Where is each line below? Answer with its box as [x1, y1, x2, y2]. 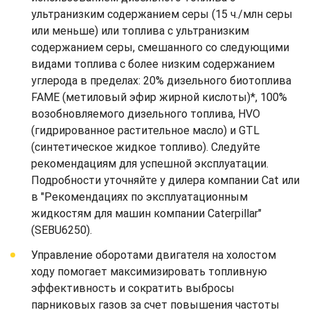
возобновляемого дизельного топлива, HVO [31, 107, 260, 120]
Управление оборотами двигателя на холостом [31, 248, 276, 262]
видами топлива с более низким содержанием [31, 57, 275, 71]
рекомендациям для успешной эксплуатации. [31, 156, 268, 170]
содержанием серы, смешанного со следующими [31, 40, 289, 54]
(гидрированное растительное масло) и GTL [31, 123, 259, 137]
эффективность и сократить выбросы [31, 281, 235, 295]
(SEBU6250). [31, 223, 92, 237]
